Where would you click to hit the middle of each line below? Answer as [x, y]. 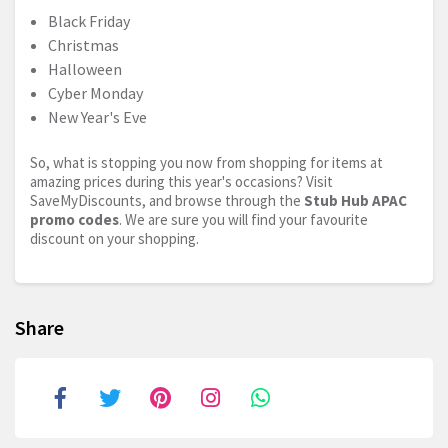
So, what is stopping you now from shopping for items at [206, 163]
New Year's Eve [97, 117]
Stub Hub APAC [355, 201]
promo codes [74, 220]
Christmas [83, 45]
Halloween [85, 69]
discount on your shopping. [114, 239]
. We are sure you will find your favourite [243, 220]
